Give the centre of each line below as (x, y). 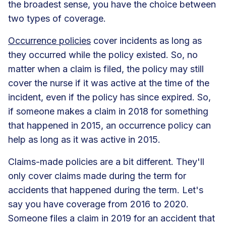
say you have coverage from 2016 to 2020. (98, 204)
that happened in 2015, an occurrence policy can (109, 125)
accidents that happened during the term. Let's (106, 190)
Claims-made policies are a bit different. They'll (106, 161)
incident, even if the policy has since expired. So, (109, 97)
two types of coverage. (57, 18)
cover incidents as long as (146, 40)
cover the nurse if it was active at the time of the (109, 83)
